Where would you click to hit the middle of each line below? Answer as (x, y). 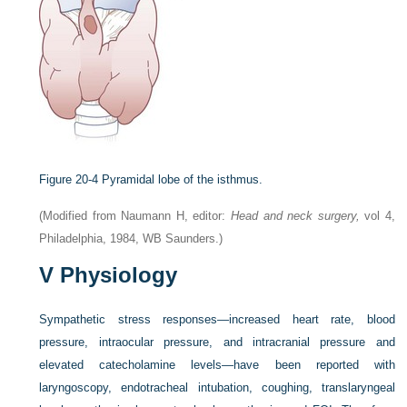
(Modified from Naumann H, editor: (135, 216)
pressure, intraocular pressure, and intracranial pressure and (217, 342)
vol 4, (377, 216)
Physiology (116, 275)
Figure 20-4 (69, 180)
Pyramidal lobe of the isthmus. (183, 180)
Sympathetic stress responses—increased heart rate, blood (217, 320)
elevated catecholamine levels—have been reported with (217, 365)
